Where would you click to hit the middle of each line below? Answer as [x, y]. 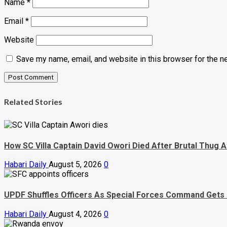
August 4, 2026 [76, 214]
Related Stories [33, 102]
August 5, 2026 [76, 165]
